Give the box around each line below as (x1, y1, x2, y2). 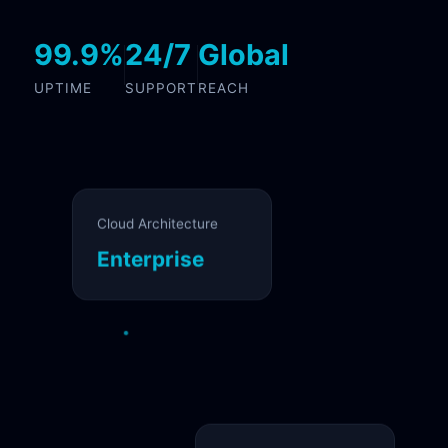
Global (198, 36, 289, 72)
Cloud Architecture (97, 204, 218, 221)
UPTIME (34, 79, 92, 96)
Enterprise (97, 235, 204, 261)
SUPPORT (125, 79, 197, 96)
